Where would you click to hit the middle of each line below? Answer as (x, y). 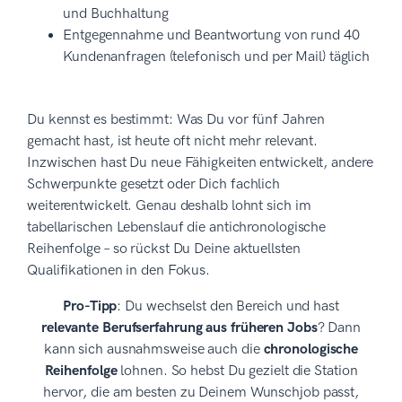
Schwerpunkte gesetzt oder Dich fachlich (154, 184)
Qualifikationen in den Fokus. (120, 270)
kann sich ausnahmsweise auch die (153, 349)
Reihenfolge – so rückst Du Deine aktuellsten (164, 249)
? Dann (339, 328)
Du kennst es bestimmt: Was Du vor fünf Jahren (176, 119)
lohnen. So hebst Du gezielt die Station (237, 371)
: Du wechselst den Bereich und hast (228, 306)
